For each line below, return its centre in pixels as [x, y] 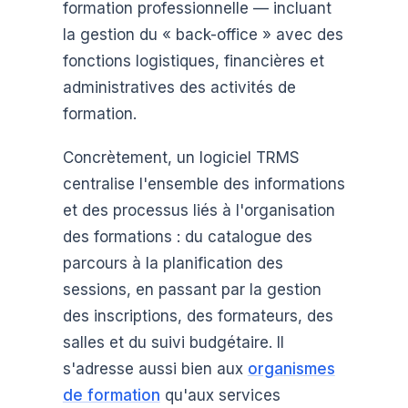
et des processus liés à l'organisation [199, 210]
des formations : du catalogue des [187, 236]
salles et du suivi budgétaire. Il [173, 342]
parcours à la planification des [173, 263]
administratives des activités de [179, 87]
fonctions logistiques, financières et [193, 61]
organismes [291, 368]
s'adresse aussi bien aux [155, 368]
